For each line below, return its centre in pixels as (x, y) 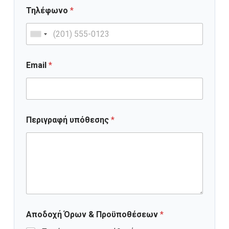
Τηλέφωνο (48, 11)
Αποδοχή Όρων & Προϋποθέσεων (93, 214)
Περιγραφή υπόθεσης (68, 120)
